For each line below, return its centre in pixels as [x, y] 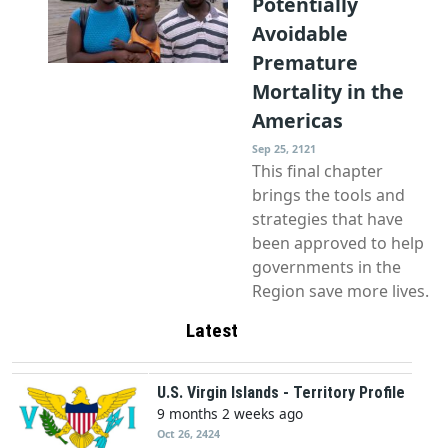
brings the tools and [328, 195]
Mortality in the [328, 92]
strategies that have [327, 219]
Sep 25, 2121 [284, 149]
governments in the [326, 267]
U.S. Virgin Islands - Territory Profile [281, 393]
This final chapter [317, 171]
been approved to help [338, 243]
